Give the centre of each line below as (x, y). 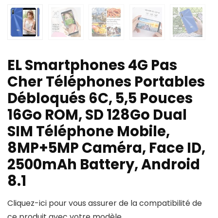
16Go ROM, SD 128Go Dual (97, 115)
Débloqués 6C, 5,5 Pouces (100, 99)
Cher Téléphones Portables (106, 82)
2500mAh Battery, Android (104, 165)
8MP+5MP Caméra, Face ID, (106, 148)
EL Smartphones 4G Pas (92, 65)
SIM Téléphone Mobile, (89, 132)
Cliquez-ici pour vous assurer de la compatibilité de (105, 203)
